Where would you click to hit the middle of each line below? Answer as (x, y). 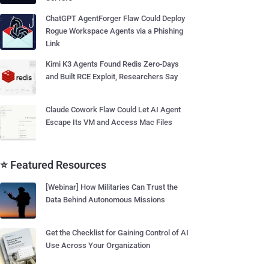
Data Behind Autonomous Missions (105, 200)
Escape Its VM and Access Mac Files (109, 122)
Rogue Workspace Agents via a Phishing (114, 31)
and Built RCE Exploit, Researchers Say (112, 77)
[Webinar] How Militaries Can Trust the (112, 187)
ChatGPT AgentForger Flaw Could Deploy (115, 18)
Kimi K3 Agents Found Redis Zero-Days (112, 64)
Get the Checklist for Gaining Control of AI (117, 233)
